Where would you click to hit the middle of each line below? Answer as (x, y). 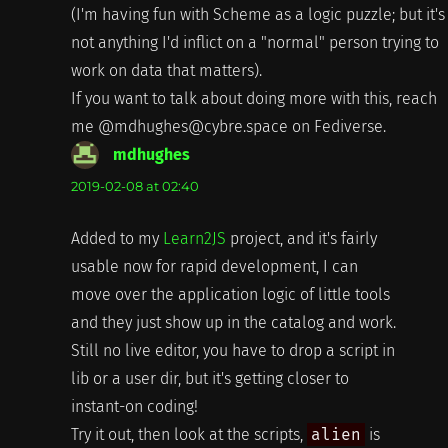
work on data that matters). (166, 71)
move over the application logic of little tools (230, 295)
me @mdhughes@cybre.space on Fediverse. (228, 127)
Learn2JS (194, 239)
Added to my (116, 239)
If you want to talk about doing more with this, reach (253, 99)
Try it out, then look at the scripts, (188, 435)
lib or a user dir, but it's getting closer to (209, 379)
